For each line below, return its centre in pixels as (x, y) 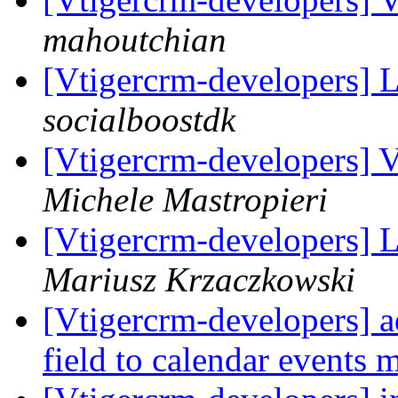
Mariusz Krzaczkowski (199, 280)
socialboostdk (139, 120)
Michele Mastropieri (185, 200)
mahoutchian (135, 40)
